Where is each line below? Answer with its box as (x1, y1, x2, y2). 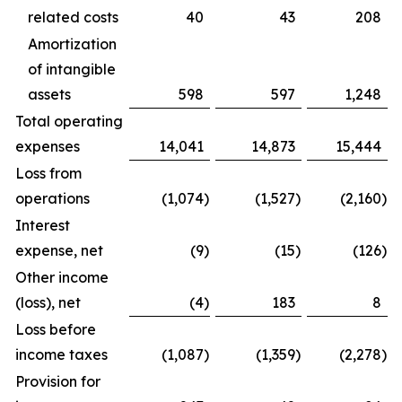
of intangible (28, 60, 116, 78)
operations (15, 189, 90, 207)
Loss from (15, 164, 82, 182)
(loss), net (15, 293, 81, 311)
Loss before (15, 320, 96, 338)
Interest (15, 216, 70, 234)
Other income (15, 268, 109, 286)
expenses (15, 137, 80, 155)
